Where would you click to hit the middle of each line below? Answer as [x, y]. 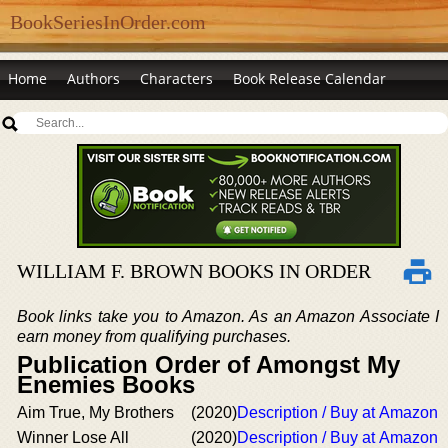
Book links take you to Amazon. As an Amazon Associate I [228, 316]
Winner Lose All [73, 437]
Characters [176, 78]
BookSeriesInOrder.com [108, 22]
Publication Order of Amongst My [208, 364]
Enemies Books [106, 384]
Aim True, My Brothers [95, 412]
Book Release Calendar [309, 78]
